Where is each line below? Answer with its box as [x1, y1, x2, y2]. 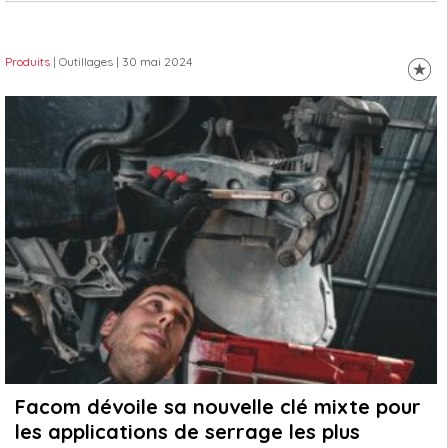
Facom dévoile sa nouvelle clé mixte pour [15, 394, 421, 419]
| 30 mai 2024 [113, 54, 192, 69]
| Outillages [53, 54, 113, 69]
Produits [5, 54, 50, 69]
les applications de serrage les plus [15, 419, 360, 444]
